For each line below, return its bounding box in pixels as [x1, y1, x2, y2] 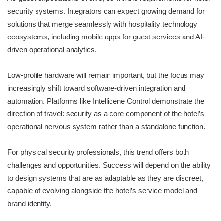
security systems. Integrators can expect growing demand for [7, 7, 205, 16]
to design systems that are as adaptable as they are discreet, [7, 174, 203, 183]
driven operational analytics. [7, 45, 97, 54]
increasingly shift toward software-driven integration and [7, 84, 185, 93]
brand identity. [7, 199, 52, 208]
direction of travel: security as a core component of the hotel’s [7, 110, 204, 118]
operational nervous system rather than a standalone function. [7, 122, 205, 131]
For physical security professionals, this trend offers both [7, 148, 189, 157]
